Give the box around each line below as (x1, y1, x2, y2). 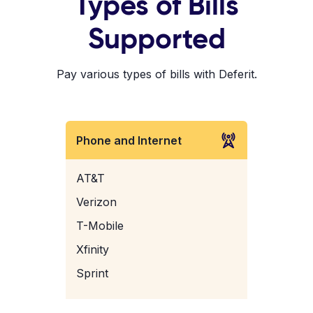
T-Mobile (76, 219, 124, 233)
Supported (87, 21, 226, 56)
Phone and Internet (76, 133, 182, 147)
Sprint (76, 266, 108, 280)
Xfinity (76, 242, 109, 256)
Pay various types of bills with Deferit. (56, 67, 257, 81)
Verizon (76, 195, 117, 209)
